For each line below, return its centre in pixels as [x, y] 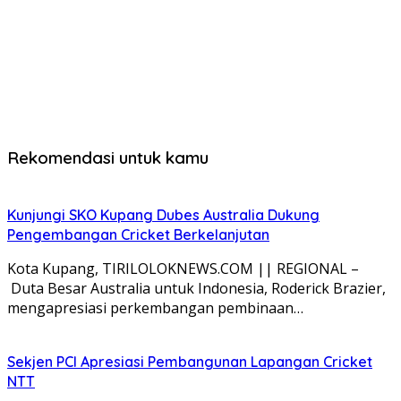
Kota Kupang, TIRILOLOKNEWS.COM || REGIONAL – [183, 268]
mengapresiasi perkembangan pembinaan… [155, 307]
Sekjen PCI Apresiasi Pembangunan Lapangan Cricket [190, 361]
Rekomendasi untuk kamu [108, 157]
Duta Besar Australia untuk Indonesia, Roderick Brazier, [196, 288]
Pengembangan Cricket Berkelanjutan [138, 234]
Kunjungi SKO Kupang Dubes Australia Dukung [163, 214]
